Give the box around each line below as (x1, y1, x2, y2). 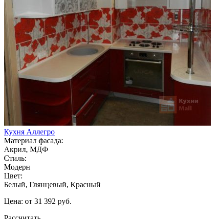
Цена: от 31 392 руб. (4, 197, 71, 205)
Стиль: (4, 153, 26, 162)
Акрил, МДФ (4, 145, 48, 153)
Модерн (4, 162, 30, 171)
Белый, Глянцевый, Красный (4, 180, 101, 189)
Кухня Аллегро (4, 127, 55, 136)
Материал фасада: (4, 136, 63, 145)
